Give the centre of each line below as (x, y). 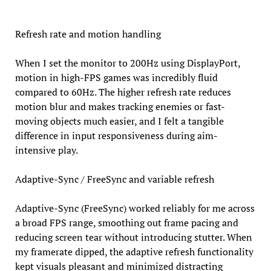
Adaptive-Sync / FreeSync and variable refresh (114, 179)
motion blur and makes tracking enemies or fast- (120, 107)
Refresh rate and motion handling (88, 34)
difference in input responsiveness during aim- (116, 136)
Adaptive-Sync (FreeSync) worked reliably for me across (135, 208)
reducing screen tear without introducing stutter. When (133, 237)
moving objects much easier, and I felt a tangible (119, 121)
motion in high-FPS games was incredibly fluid (116, 78)
